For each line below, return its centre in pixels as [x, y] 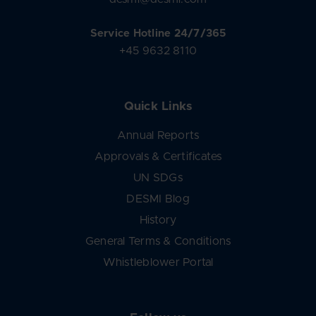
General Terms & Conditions [158, 241]
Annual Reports [158, 135]
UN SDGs [158, 177]
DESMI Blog [158, 199]
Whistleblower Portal [158, 262]
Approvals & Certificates [158, 156]
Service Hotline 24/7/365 [158, 34]
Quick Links [158, 106]
